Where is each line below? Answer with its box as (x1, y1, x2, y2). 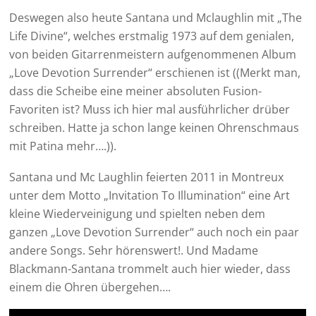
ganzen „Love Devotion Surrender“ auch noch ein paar (9, 224, 300, 241)
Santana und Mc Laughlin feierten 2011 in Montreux (9, 169, 284, 186)
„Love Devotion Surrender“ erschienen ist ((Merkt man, (9, 65, 301, 81)
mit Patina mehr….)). (9, 138, 117, 154)
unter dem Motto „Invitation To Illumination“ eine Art (9, 188, 291, 204)
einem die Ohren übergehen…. (9, 279, 171, 296)
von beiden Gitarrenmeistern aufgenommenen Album (9, 47, 297, 63)
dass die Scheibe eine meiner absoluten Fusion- (9, 83, 262, 99)
